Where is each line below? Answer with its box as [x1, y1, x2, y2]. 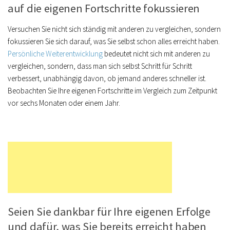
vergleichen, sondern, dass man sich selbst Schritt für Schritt [8, 61, 192, 71]
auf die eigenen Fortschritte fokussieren [8, 1, 200, 15]
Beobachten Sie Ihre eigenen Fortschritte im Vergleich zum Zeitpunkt [8, 86, 217, 95]
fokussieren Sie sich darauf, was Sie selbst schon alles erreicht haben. [8, 36, 220, 46]
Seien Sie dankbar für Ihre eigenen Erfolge [8, 204, 210, 219]
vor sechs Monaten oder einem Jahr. [8, 98, 120, 108]
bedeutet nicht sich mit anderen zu [103, 49, 210, 59]
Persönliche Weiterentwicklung [8, 49, 103, 59]
